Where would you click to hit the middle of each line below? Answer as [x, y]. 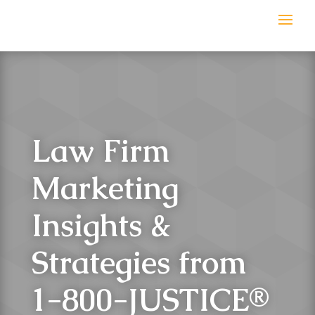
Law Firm [100, 151]
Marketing [105, 188]
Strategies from [139, 263]
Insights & [101, 225]
